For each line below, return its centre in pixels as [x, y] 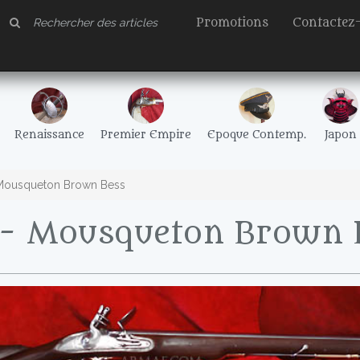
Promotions [232, 23]
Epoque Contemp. [257, 135]
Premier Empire [146, 135]
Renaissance [49, 135]
